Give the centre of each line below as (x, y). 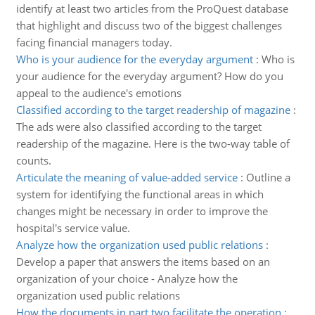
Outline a (268, 177)
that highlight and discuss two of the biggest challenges (149, 25)
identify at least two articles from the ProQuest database (152, 8)
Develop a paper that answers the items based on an (143, 262)
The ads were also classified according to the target (139, 127)
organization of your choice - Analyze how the (127, 278)
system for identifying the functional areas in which (140, 194)
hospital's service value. (73, 228)
